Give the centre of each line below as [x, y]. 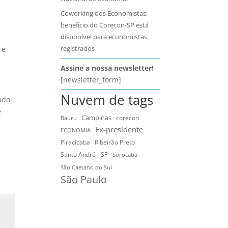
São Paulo [84, 179]
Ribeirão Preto [115, 142]
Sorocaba [125, 155]
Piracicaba [76, 142]
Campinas [97, 118]
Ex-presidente [119, 129]
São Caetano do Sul [87, 167]
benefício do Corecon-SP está [105, 25]
